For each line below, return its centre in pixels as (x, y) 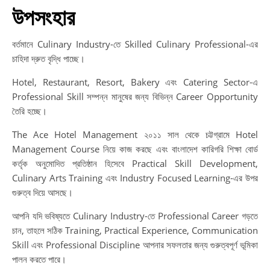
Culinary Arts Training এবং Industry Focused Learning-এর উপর (135, 178)
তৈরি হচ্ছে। (30, 111)
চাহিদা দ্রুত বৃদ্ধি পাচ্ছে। (49, 58)
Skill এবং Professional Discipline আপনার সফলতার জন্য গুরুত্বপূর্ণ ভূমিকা (135, 245)
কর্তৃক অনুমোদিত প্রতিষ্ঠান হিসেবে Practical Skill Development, (135, 163)
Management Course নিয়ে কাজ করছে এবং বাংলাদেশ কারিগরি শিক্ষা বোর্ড (135, 149)
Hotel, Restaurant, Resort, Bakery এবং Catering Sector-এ (135, 82)
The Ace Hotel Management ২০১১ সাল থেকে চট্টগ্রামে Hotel (135, 134)
